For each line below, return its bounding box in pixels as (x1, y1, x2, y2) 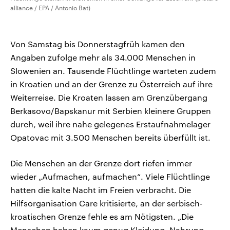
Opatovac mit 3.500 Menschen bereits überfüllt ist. (10, 132, 210, 143)
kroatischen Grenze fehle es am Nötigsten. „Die (10, 212, 194, 222)
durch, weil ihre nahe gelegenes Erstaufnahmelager (10, 119, 210, 129)
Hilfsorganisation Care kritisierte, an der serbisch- (10, 198, 203, 208)
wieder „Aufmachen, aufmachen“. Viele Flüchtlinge (10, 171, 210, 182)
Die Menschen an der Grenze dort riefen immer (10, 158, 192, 168)
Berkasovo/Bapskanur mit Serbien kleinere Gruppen (10, 106, 211, 116)
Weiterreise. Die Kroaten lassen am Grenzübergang (10, 92, 207, 103)
